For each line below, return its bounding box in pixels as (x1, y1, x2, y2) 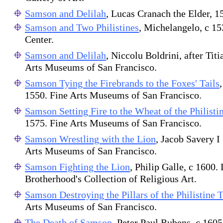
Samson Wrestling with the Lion (25, 133, 156, 144)
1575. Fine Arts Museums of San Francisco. (25, 117, 202, 131)
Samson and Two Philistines (25, 22, 139, 33)
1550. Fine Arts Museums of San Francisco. (25, 90, 202, 103)
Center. (25, 34, 54, 47)
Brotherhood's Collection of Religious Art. (25, 173, 197, 187)
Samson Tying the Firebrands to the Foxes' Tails (25, 78, 220, 89)
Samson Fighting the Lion (25, 161, 130, 172)
